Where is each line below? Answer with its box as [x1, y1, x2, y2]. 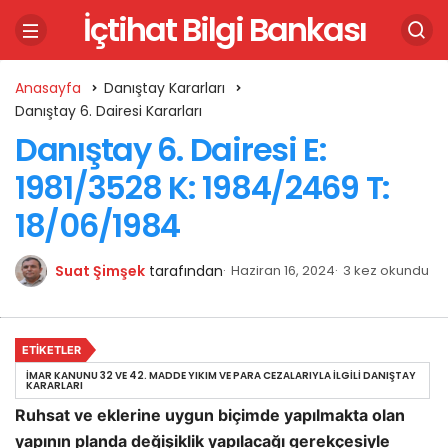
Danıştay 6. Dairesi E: [15, 127, 327, 172]
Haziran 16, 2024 [231, 261, 335, 280]
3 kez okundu [343, 261, 429, 280]
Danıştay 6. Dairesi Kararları [15, 101, 202, 121]
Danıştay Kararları [104, 78, 225, 98]
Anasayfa [15, 78, 81, 98]
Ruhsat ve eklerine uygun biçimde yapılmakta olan [15, 405, 405, 425]
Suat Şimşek [55, 261, 145, 281]
